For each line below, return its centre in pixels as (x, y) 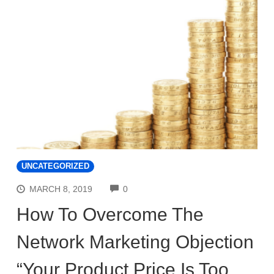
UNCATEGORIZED (55, 166)
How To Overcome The (110, 215)
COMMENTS (153, 187)
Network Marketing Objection (135, 242)
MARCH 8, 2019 (61, 189)
